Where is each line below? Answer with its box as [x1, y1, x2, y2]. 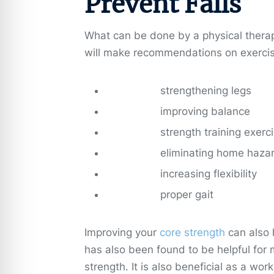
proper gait [160, 188, 213, 201]
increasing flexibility [160, 167, 257, 180]
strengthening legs [160, 84, 251, 97]
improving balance [160, 105, 250, 117]
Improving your [84, 226, 160, 239]
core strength [160, 226, 225, 239]
